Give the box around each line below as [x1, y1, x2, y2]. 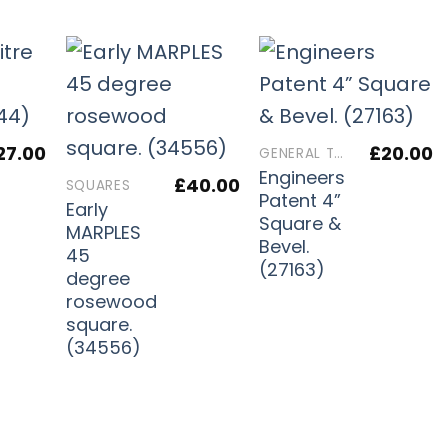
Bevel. [259, 233, 310, 259]
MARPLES [65, 219, 141, 245]
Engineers [259, 164, 346, 190]
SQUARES [65, 176, 131, 196]
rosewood [65, 288, 157, 314]
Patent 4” [259, 187, 342, 213]
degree [65, 265, 130, 291]
